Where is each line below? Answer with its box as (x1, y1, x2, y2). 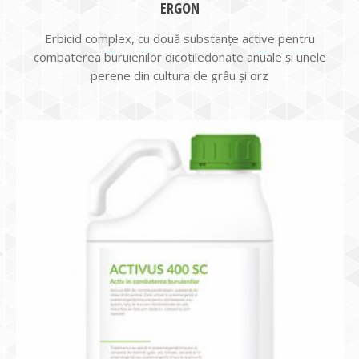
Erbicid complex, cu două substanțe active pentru (44, 30, 315, 46)
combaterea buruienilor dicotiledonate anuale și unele (33, 49, 326, 65)
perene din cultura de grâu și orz (91, 67, 268, 83)
